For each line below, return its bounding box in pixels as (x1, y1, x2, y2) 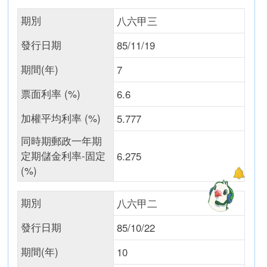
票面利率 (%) (21, 86, 81, 101)
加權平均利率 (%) (21, 111, 101, 125)
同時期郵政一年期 (21, 133, 103, 148)
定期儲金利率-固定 (21, 148, 106, 163)
